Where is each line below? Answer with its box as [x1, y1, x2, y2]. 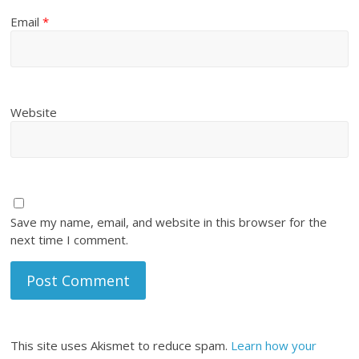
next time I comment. [10, 232, 129, 248]
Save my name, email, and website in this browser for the [10, 214, 328, 231]
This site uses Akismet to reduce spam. [10, 337, 232, 354]
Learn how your [231, 337, 317, 354]
